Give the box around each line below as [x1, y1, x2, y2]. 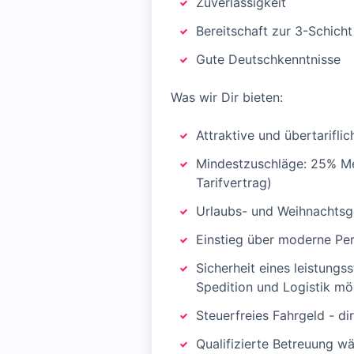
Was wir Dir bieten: [171, 89, 283, 105]
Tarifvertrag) [196, 175, 272, 190]
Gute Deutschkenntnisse [196, 51, 341, 67]
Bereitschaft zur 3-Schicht [196, 23, 352, 39]
